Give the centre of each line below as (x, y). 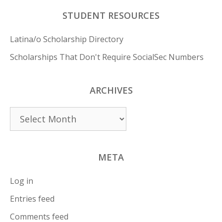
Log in (22, 181)
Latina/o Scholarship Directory (67, 39)
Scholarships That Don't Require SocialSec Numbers (107, 57)
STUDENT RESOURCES (111, 16)
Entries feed (32, 199)
